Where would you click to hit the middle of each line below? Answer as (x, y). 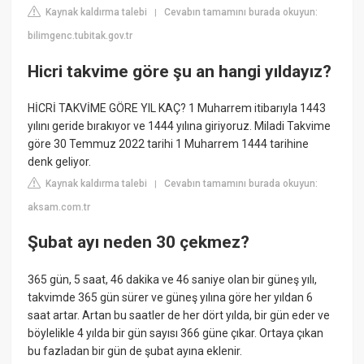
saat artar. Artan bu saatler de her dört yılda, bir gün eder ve (179, 315)
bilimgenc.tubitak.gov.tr (80, 36)
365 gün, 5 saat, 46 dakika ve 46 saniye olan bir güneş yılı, (173, 279)
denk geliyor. (60, 161)
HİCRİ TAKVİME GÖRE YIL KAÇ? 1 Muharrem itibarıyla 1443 (177, 108)
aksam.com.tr (59, 207)
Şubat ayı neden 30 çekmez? (139, 243)
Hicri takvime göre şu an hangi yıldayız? (180, 71)
